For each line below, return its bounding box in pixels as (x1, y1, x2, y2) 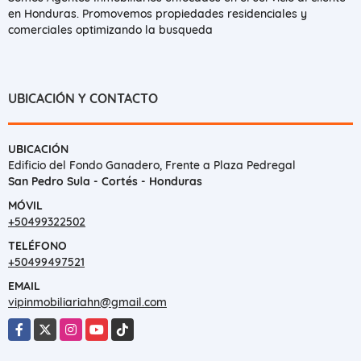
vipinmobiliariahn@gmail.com (8, 294, 167, 309)
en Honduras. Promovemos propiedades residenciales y (8, 6, 307, 21)
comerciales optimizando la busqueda (8, 22, 213, 37)
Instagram (60, 318, 116, 334)
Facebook (8, 318, 60, 334)
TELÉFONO (8, 238, 67, 253)
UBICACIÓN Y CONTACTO (8, 89, 158, 106)
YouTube (85, 318, 130, 334)
